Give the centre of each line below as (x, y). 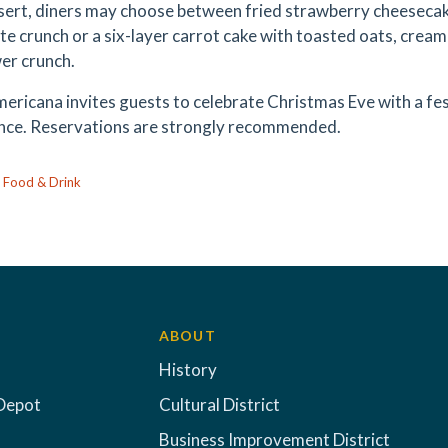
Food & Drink (42, 182)
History (187, 369)
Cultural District (219, 404)
